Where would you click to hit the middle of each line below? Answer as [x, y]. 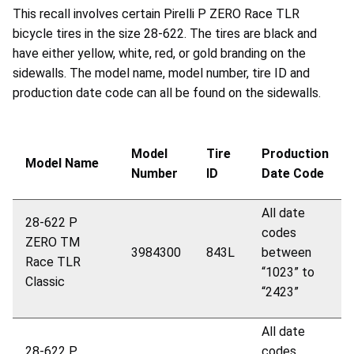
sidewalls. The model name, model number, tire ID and [161, 73]
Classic [45, 281]
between [286, 252]
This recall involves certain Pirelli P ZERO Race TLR [156, 13]
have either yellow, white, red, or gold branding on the [159, 53]
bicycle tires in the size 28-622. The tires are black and [165, 33]
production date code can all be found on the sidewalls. [167, 92]
